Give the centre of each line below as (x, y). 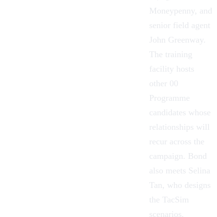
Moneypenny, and (181, 10)
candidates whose (180, 112)
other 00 (164, 83)
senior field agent (180, 25)
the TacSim (169, 199)
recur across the (177, 141)
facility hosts (172, 69)
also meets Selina (180, 170)
